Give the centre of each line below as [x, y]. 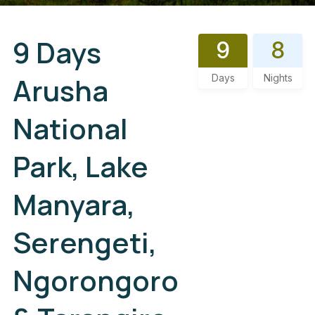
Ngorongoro [96, 280]
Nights [278, 78]
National [70, 128]
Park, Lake [81, 166]
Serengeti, [85, 242]
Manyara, [74, 204]
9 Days [57, 52]
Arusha [60, 90]
